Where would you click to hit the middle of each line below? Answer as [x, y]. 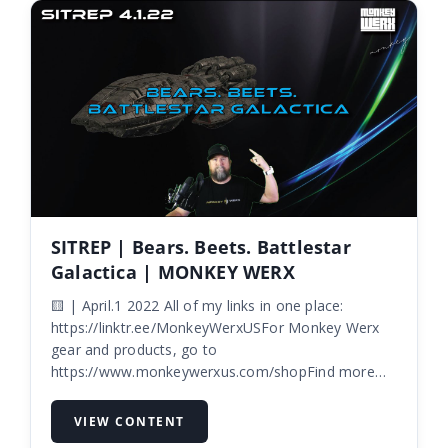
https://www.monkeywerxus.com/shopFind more [212, 372]
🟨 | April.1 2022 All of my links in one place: [107, 306]
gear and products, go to [134, 350]
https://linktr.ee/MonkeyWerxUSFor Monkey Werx [215, 328]
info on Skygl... [98, 394]
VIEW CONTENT [129, 422]
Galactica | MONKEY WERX [172, 272]
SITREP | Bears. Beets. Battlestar [200, 247]
